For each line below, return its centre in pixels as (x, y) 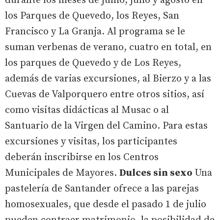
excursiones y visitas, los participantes (91, 142)
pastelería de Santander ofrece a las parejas (102, 189)
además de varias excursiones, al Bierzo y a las (108, 79)
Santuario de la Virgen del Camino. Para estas (106, 126)
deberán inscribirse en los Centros (82, 158)
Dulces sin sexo (156, 173)
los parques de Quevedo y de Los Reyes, (93, 63)
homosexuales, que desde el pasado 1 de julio (106, 205)
